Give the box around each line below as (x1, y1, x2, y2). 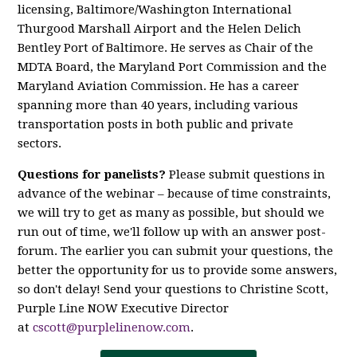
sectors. (18, 135, 62, 151)
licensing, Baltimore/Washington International (18, 2, 292, 17)
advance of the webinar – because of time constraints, (18, 186, 331, 201)
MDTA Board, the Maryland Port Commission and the (18, 59, 328, 74)
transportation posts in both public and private (18, 116, 294, 131)
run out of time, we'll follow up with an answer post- (18, 224, 327, 239)
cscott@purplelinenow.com (33, 320, 191, 335)
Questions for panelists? (18, 167, 167, 182)
